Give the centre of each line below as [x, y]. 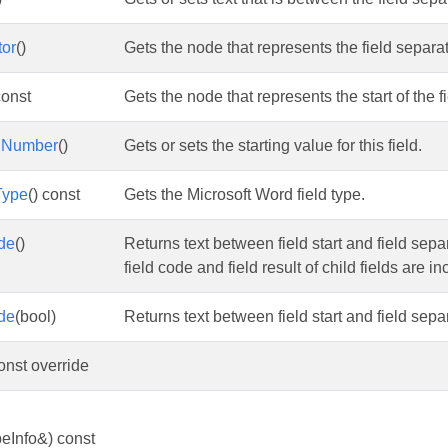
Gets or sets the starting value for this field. [273, 145]
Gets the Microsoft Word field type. [244, 194]
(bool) [35, 316]
